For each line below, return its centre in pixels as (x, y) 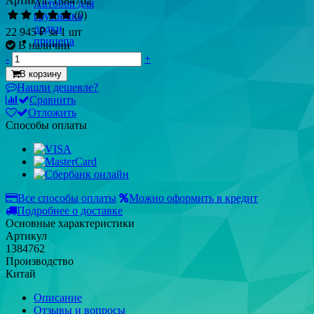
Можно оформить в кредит (193, 198)
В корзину (41, 74)
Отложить (52, 112)
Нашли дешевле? (57, 87)
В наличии (44, 45)
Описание (58, 297)
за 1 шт (65, 32)
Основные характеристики (70, 223)
